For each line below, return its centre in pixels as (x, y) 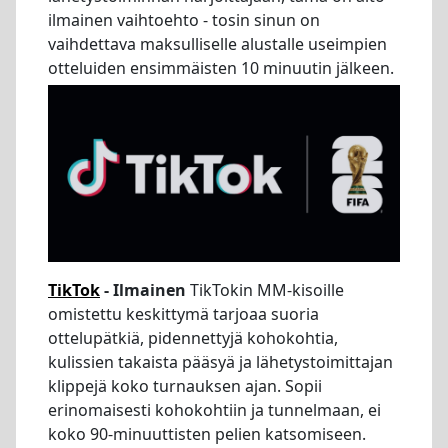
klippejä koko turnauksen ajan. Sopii (185, 386)
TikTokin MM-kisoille (265, 290)
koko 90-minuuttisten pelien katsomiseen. (207, 434)
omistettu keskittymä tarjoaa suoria (183, 314)
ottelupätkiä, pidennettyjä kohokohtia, (193, 338)
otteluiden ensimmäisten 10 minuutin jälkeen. (221, 68)
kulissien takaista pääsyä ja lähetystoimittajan (220, 362)
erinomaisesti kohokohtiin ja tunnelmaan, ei (214, 410)
